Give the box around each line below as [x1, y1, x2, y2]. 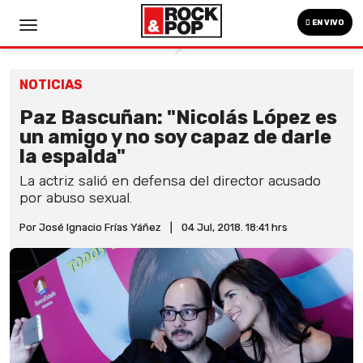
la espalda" [19, 145, 126, 168]
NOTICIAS [19, 77, 83, 92]
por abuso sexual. [19, 190, 132, 206]
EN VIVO [310, 18, 344, 28]
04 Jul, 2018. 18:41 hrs [181, 221, 288, 233]
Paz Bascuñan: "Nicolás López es [19, 106, 337, 129]
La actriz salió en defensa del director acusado [19, 173, 321, 189]
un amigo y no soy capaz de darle [19, 126, 331, 148]
